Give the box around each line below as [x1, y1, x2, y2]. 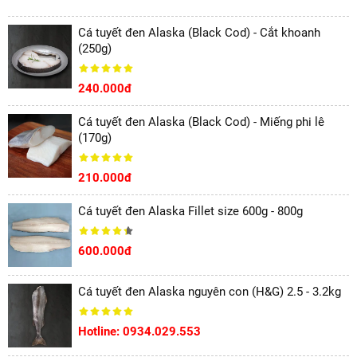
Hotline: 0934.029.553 [78, 324, 201, 339]
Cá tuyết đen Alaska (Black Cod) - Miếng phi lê [78, 115, 324, 129]
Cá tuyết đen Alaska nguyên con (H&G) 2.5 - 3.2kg [78, 284, 341, 299]
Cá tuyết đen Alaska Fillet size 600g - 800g [78, 204, 303, 218]
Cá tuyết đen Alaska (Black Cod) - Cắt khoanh [78, 25, 320, 40]
